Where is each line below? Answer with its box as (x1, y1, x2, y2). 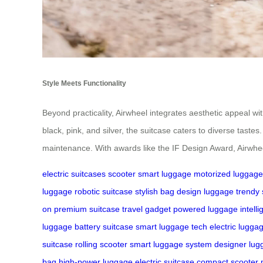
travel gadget (122, 204, 171, 214)
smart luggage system (130, 239, 212, 249)
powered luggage (173, 204, 238, 214)
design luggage (177, 186, 234, 196)
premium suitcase (54, 204, 120, 214)
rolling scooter (75, 239, 127, 249)
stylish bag (135, 186, 174, 196)
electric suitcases (42, 168, 106, 178)
